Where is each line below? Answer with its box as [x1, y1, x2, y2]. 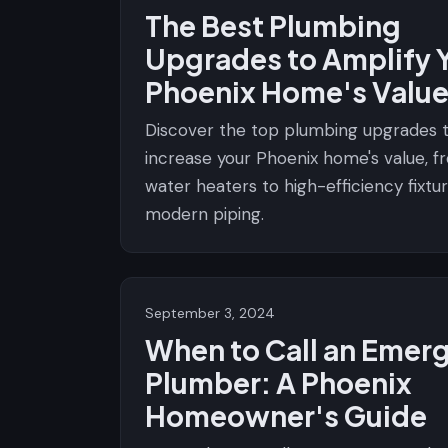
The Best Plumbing [145, 8, 401, 43]
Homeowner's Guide [145, 398, 427, 433]
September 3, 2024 [145, 304, 275, 322]
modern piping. [145, 203, 264, 225]
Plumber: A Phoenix [145, 365, 412, 400]
